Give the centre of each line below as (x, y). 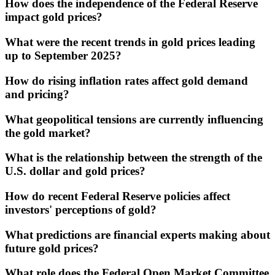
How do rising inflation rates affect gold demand (126, 80)
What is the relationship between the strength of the (134, 158)
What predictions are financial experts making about (137, 234)
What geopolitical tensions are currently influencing (134, 119)
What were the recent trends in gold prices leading (130, 42)
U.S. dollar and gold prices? (75, 171)
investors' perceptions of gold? (81, 209)
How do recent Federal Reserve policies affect (118, 196)
